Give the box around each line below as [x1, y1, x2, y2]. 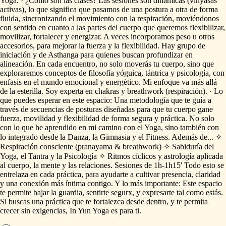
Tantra [28, 152, 48, 161]
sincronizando [22, 14, 67, 23]
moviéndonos [176, 14, 219, 23]
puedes [14, 96, 36, 105]
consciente [40, 142, 73, 151]
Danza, [68, 133, 90, 142]
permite [8, 188, 31, 197]
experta [60, 87, 83, 96]
